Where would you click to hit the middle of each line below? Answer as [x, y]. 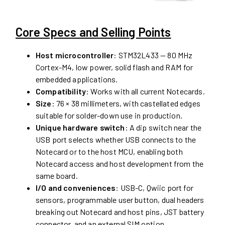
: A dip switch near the [163, 128]
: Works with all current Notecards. [145, 91]
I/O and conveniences [76, 188]
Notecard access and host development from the [120, 164]
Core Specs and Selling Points [93, 32]
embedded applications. [77, 79]
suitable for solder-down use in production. [109, 116]
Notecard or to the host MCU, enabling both [109, 152]
